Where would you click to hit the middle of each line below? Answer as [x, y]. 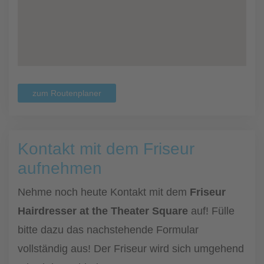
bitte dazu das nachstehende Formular [108, 230]
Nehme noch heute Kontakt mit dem [104, 192]
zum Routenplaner [67, 93]
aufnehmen [60, 168]
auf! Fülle [211, 211]
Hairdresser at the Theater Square [103, 211]
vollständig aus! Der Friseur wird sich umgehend [131, 249]
